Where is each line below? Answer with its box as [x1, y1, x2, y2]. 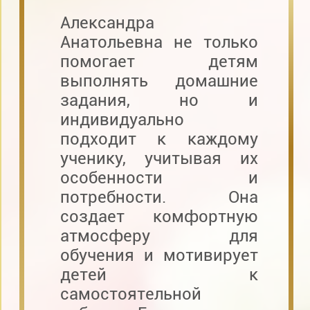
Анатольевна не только [60, 32, 258, 52]
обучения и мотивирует [60, 245, 258, 265]
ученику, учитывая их [60, 148, 258, 168]
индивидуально [60, 109, 184, 129]
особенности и [60, 167, 258, 188]
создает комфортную [60, 206, 258, 226]
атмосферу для [60, 226, 258, 246]
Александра [60, 12, 154, 33]
